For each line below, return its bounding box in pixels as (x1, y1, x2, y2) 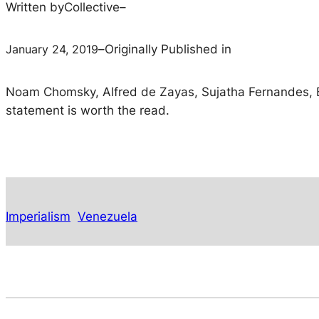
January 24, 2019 (6, 41, 98, 56)
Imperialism (6, 209, 70, 224)
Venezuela (78, 209, 137, 224)
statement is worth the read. (6, 103, 169, 117)
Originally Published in (105, 42, 231, 57)
